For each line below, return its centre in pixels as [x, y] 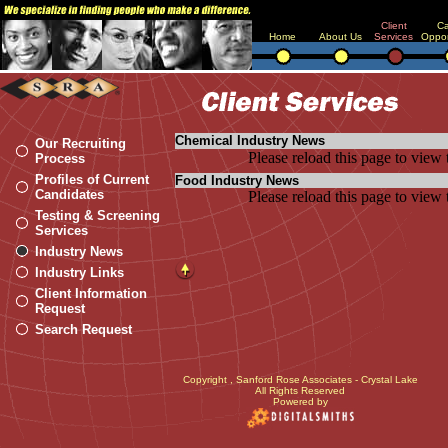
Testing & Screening [97, 215]
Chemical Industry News [250, 140]
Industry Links [79, 272]
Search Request [83, 329]
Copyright [204, 379]
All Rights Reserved [300, 390]
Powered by [300, 401]
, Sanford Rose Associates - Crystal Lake [323, 379]
